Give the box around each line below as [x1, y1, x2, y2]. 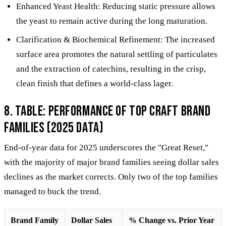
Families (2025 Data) [4, 119, 104, 136]
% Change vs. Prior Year [129, 215, 214, 224]
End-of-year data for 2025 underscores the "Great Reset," [4, 142, 208, 152]
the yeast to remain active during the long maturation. [16, 16, 207, 26]
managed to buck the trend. [4, 186, 101, 196]
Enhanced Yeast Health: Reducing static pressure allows [16, 1, 215, 11]
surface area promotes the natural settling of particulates [16, 49, 217, 59]
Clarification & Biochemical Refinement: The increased [16, 34, 215, 44]
